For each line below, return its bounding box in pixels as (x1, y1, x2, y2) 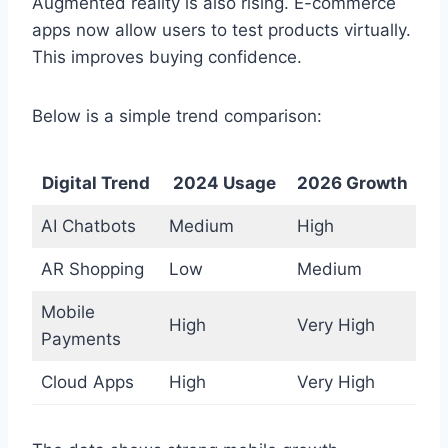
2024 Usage (172, 173, 276, 194)
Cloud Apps (40, 372, 134, 393)
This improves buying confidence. (32, 47, 302, 68)
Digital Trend (42, 173, 150, 194)
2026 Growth (296, 173, 408, 194)
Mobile (40, 302, 95, 323)
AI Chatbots (40, 216, 136, 237)
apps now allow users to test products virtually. (32, 20, 411, 41)
